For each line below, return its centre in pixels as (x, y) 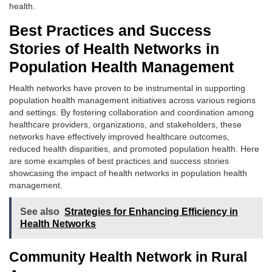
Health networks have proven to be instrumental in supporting (127, 88)
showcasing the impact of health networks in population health (128, 173)
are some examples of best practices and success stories (119, 161)
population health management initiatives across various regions (132, 100)
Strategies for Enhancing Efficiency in (151, 212)
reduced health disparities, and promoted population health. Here (134, 149)
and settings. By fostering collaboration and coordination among (131, 112)
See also (40, 212)
